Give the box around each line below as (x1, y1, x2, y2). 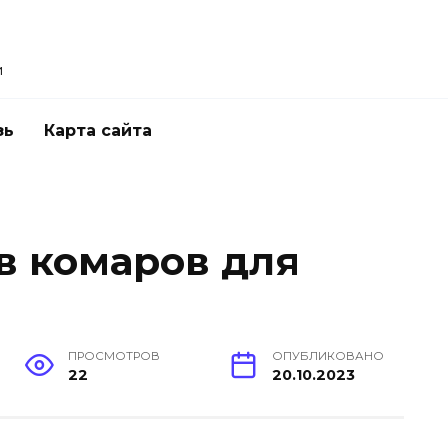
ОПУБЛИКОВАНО (271, 349, 384, 364)
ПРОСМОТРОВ (68, 349, 161, 364)
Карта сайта (44, 121, 152, 140)
